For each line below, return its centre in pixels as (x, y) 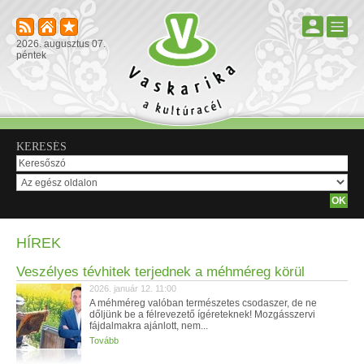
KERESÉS (41, 147)
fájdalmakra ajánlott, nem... (149, 326)
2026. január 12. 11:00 (133, 288)
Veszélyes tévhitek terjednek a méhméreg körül (160, 272)
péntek (31, 55)
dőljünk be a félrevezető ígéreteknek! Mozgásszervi (202, 314)
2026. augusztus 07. (61, 44)
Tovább (104, 340)
